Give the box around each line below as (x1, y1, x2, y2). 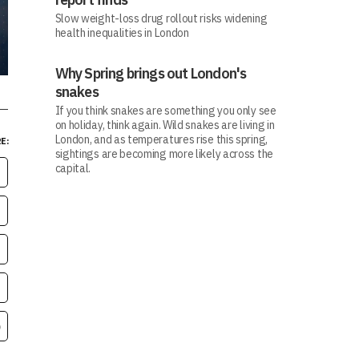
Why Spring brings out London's (54, 64, 247, 83)
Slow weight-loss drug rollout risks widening (54, 11, 268, 26)
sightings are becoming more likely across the (54, 147, 273, 161)
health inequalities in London (54, 26, 189, 40)
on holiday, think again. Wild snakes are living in (54, 118, 275, 132)
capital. (54, 161, 91, 175)
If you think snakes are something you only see (54, 103, 276, 118)
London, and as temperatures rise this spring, (54, 132, 268, 147)
